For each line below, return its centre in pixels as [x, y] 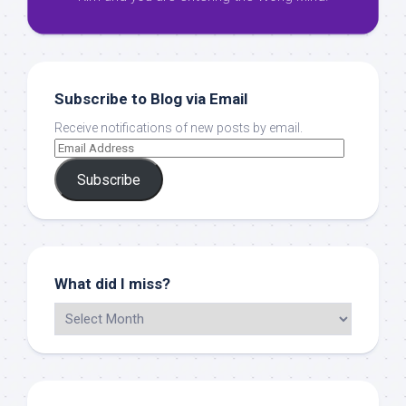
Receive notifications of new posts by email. [179, 128]
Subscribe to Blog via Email [151, 99]
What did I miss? [112, 284]
